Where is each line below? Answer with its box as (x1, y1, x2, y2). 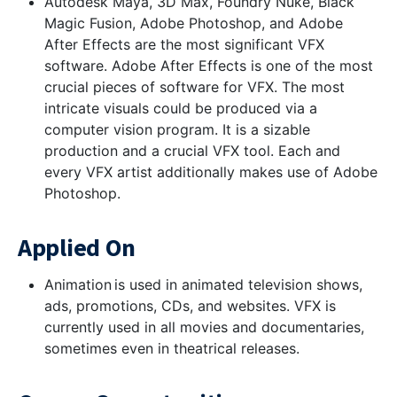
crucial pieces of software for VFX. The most (44, 78, 345, 96)
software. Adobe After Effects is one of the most (44, 57, 373, 74)
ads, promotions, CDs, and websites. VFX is (44, 297, 336, 315)
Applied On (18, 231, 136, 263)
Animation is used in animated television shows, (44, 276, 362, 293)
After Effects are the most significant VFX (44, 35, 324, 53)
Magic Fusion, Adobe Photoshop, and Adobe (44, 14, 343, 32)
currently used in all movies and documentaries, (44, 318, 364, 336)
